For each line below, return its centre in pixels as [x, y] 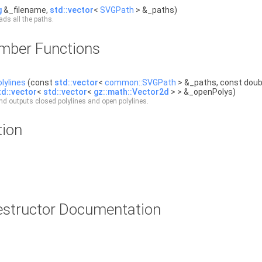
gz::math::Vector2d [131, 92]
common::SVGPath [140, 82]
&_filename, [26, 10]
